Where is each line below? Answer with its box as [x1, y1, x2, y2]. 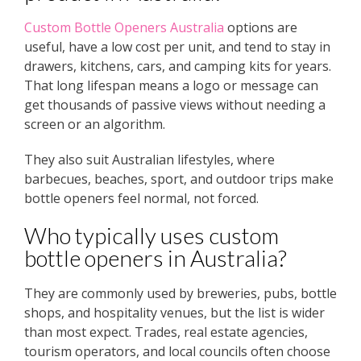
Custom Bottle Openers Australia [24, 19, 224, 37]
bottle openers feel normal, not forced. [24, 189, 259, 208]
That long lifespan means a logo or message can [24, 77, 318, 95]
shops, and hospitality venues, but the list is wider [24, 304, 325, 322]
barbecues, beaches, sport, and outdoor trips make [24, 170, 334, 189]
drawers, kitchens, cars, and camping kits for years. [24, 57, 331, 76]
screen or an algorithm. [24, 115, 165, 134]
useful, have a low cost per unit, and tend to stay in [24, 38, 330, 56]
